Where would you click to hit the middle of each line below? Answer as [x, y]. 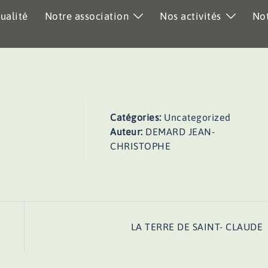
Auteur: [128, 132]
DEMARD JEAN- [180, 132]
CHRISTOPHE [141, 146]
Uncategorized [197, 117]
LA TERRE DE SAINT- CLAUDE [197, 227]
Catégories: [137, 117]
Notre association [86, 16]
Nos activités [191, 16]
